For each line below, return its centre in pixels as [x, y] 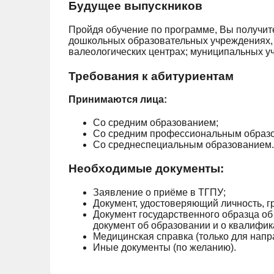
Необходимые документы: [146, 169]
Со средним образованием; [156, 123]
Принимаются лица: [118, 100]
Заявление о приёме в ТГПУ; [159, 192]
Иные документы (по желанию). [165, 247]
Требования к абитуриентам [151, 76]
